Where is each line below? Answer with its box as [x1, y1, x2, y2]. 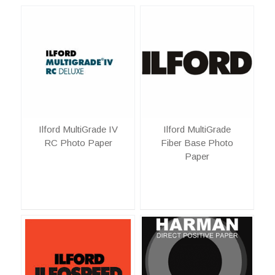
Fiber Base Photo [160, 137, 233, 149]
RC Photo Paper [44, 137, 112, 149]
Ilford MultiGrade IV [38, 124, 118, 135]
